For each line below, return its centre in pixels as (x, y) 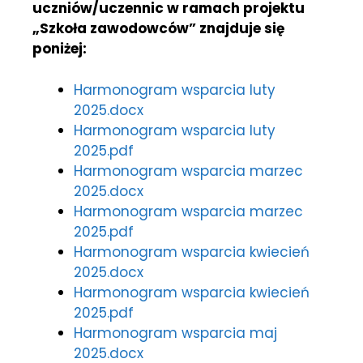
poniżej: (60, 49)
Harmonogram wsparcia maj (175, 333)
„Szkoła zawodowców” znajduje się (158, 29)
